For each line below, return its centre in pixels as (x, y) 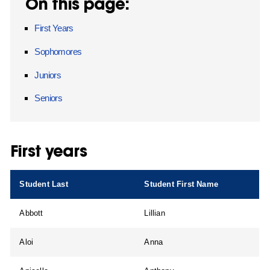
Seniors (49, 98)
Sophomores (58, 52)
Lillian (155, 213)
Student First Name (181, 184)
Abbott (31, 213)
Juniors (48, 75)
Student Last (44, 184)
